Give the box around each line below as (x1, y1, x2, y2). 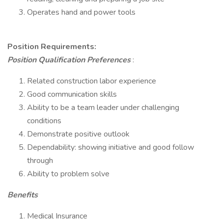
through (27, 155, 53, 166)
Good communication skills (27, 89, 117, 100)
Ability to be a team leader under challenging (27, 102, 179, 113)
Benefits (7, 190, 38, 200)
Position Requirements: (7, 41, 96, 52)
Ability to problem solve (27, 168, 110, 179)
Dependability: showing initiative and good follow (27, 142, 194, 153)
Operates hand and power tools (27, 7, 136, 18)
